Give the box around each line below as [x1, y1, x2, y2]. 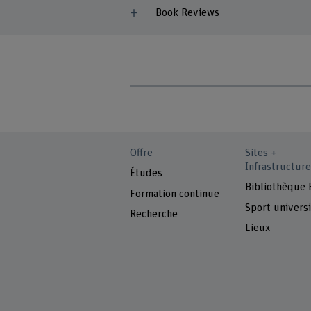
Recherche [130, 208, 178, 219]
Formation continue [130, 188, 220, 199]
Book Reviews [155, 7, 219, 18]
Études [130, 168, 163, 179]
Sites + [244, 147, 277, 158]
